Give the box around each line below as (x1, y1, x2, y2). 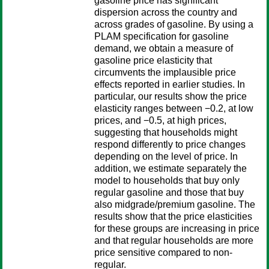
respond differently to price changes (94, 139, 246, 150)
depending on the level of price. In (94, 151, 238, 162)
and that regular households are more (94, 235, 253, 246)
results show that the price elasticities (94, 211, 252, 222)
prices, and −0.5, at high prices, (94, 115, 226, 125)
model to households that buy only (94, 175, 240, 186)
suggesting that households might (94, 127, 237, 138)
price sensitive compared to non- (94, 247, 232, 258)
